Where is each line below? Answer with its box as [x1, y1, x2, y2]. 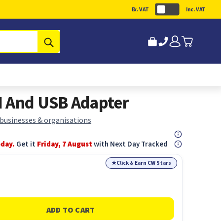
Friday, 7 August [37, 139, 93, 148]
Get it [16, 139, 37, 148]
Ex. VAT [132, 5, 149, 13]
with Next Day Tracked [92, 139, 168, 148]
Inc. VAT [186, 5, 206, 13]
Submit [54, 36, 79, 46]
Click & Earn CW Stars [116, 159, 172, 166]
